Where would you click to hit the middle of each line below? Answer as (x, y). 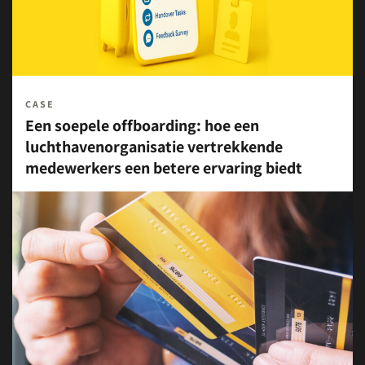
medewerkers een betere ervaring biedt (164, 168)
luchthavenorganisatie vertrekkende (154, 147)
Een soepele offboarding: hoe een (142, 125)
